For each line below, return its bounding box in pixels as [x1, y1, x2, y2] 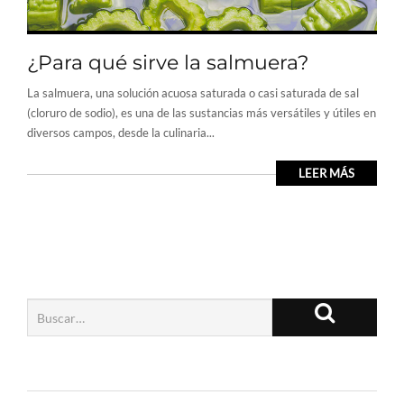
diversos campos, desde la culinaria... [27, 125, 215, 141]
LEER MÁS [298, 166, 354, 181]
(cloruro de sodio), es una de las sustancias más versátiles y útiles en [27, 106, 376, 121]
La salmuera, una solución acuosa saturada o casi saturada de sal [27, 86, 359, 101]
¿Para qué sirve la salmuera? [27, 50, 308, 76]
